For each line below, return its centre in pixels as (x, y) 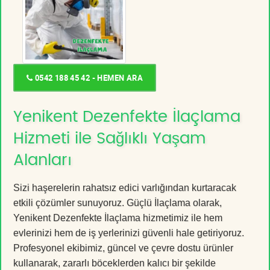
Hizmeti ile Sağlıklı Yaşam (110, 138)
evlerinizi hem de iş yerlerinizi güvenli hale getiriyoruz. (129, 233)
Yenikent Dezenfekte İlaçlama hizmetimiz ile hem (118, 218)
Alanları (42, 160)
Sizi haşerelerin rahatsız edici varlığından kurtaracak (125, 187)
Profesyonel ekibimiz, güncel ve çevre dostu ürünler (123, 248)
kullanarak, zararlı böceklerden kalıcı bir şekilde (115, 263)
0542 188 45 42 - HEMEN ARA (88, 77)
